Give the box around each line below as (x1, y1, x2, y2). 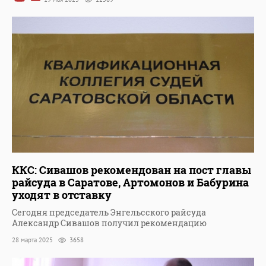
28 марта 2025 (12, 236, 55, 245)
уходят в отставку (12, 188, 112, 202)
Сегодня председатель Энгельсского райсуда (12, 207, 206, 218)
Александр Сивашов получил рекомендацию (12, 217, 207, 229)
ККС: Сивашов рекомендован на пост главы (12, 163, 251, 178)
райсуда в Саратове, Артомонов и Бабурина (12, 175, 249, 190)
